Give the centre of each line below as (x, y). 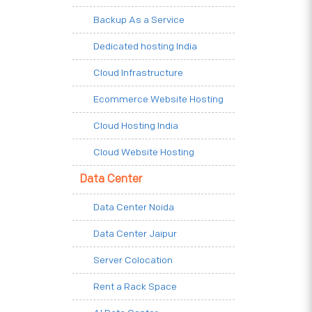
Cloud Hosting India (136, 125)
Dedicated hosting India (145, 46)
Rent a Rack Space (135, 286)
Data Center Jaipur (135, 233)
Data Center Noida (134, 207)
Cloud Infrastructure (138, 72)
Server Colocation (133, 260)
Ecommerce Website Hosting (158, 99)
